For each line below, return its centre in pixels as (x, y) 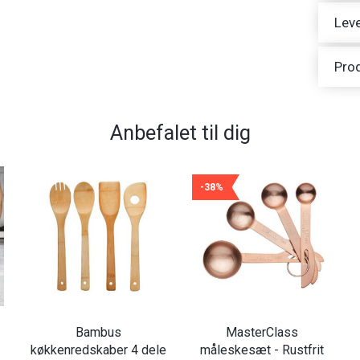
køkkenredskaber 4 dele (98, 350)
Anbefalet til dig (180, 133)
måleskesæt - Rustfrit (262, 350)
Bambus (98, 332)
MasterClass (262, 332)
